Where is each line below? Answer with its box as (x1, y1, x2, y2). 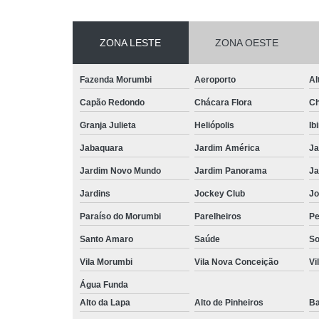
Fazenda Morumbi (80, 74, 152, 85)
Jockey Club (194, 188, 245, 199)
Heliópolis (194, 120, 234, 130)
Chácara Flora (194, 97, 252, 108)
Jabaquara (80, 142, 123, 153)
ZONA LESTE (100, 36, 162, 48)
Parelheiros (194, 211, 241, 221)
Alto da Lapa (80, 297, 130, 308)
